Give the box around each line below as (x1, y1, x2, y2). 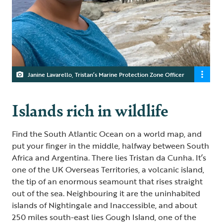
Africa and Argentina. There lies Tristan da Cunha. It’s (12, 151, 206, 164)
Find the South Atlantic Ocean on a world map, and (12, 127, 202, 140)
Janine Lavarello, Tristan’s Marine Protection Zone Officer (28, 69, 184, 79)
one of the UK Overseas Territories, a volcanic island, (12, 163, 204, 175)
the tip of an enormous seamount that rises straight (12, 175, 203, 187)
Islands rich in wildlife (12, 98, 168, 121)
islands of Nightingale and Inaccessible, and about (12, 199, 197, 211)
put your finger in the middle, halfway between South (12, 139, 209, 152)
